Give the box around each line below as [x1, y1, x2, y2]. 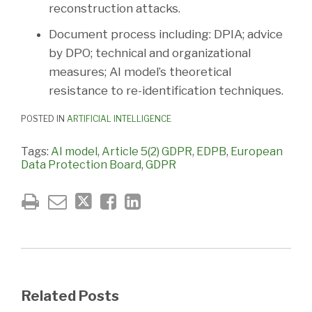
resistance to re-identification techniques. [49, 84, 283, 98]
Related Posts [22, 288, 119, 305]
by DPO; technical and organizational [49, 46, 251, 61]
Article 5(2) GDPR [102, 145, 192, 159]
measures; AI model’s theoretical [49, 65, 231, 79]
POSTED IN [21, 114, 67, 125]
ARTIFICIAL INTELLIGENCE [67, 114, 171, 125]
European [231, 145, 283, 159]
